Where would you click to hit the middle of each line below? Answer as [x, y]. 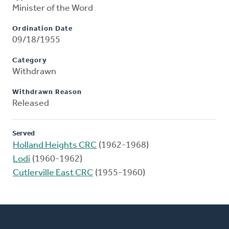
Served [24, 134]
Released [31, 104]
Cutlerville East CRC [53, 173]
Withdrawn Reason [47, 93]
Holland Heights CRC [55, 146]
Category [30, 61]
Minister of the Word [53, 9]
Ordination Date [42, 29]
